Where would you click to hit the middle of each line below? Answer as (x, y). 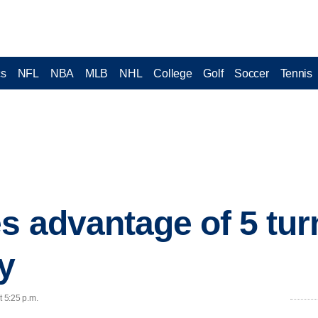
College (173, 73)
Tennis (296, 73)
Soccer (252, 73)
